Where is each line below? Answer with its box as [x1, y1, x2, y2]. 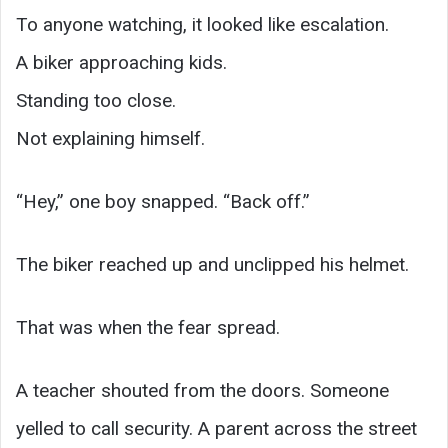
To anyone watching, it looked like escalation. [16, 12, 389, 36]
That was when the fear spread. [16, 315, 280, 339]
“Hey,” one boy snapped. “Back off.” [16, 189, 310, 213]
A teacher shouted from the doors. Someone [16, 378, 389, 402]
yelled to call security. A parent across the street [16, 416, 417, 440]
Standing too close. [16, 88, 176, 112]
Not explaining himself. [16, 126, 205, 150]
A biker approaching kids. [16, 50, 227, 74]
